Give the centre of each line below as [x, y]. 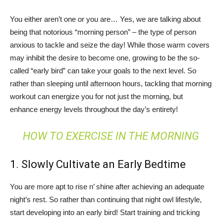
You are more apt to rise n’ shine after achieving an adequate [107, 186]
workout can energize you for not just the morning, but [96, 96]
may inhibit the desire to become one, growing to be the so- [105, 57]
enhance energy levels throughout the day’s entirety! [94, 109]
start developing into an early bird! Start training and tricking [105, 212]
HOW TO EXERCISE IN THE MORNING [111, 136]
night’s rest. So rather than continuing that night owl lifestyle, [106, 199]
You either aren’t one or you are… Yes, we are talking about [105, 19]
